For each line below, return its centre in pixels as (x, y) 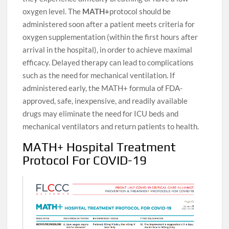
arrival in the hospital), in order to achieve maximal (108, 50)
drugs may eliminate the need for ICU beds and (101, 114)
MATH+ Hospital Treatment (99, 147)
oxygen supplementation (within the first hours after (110, 37)
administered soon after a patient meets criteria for (109, 24)
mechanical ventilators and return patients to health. (111, 127)
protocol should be (140, 12)
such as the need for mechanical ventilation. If (99, 75)
